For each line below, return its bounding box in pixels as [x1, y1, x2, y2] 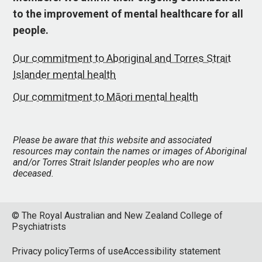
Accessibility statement [123, 246, 220, 257]
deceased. [13, 168, 54, 179]
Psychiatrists [12, 221, 66, 232]
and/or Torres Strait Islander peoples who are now [13, 157, 215, 168]
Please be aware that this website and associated [13, 135, 212, 146]
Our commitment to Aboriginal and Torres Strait [13, 52, 232, 64]
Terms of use [69, 246, 123, 257]
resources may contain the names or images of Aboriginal [13, 146, 247, 157]
